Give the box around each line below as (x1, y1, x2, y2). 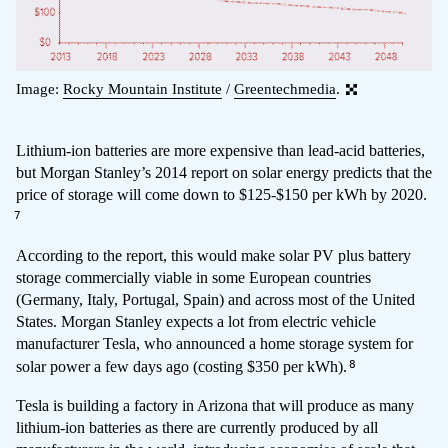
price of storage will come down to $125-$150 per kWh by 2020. (16, 186, 427, 204)
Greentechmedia (234, 80, 336, 98)
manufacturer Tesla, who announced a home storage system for (16, 335, 413, 353)
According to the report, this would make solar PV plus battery (16, 247, 411, 265)
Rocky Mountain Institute (63, 80, 222, 98)
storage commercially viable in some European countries (16, 269, 371, 287)
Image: (16, 80, 63, 98)
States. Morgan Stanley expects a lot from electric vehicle (16, 313, 376, 331)
